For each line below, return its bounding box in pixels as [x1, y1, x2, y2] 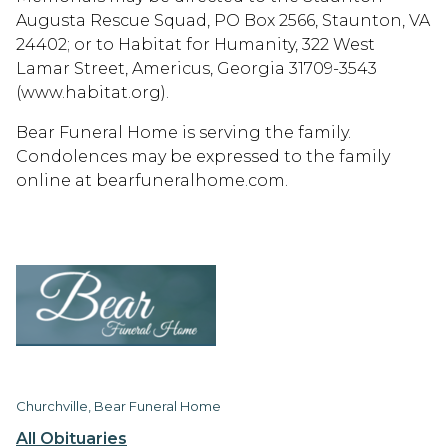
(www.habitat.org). [16, 83, 169, 103]
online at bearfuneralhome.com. [16, 171, 288, 191]
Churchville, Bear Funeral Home [16, 398, 221, 415]
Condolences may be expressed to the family [16, 147, 390, 167]
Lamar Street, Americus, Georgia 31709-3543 [16, 59, 377, 79]
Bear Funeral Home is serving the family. [16, 123, 351, 143]
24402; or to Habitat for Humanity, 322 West [16, 35, 375, 55]
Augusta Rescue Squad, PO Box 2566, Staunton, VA [16, 11, 430, 31]
